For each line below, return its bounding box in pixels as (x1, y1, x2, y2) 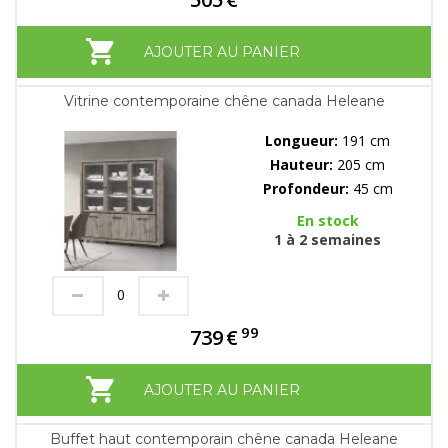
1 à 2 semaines (274, 230, 381, 250)
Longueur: (265, 131, 342, 151)
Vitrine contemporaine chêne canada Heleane (63, 92, 385, 111)
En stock (296, 211, 359, 231)
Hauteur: (270, 155, 337, 175)
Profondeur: (262, 179, 353, 199)
